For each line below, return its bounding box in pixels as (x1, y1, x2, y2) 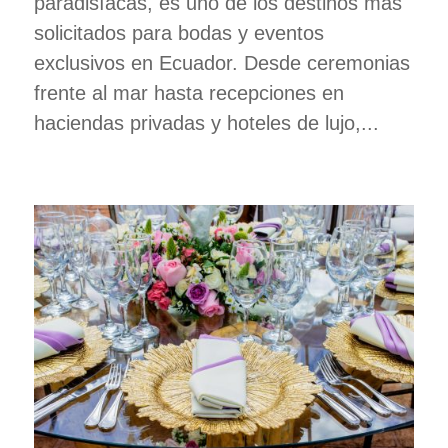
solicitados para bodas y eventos (33, 21, 324, 44)
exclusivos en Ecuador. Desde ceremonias (33, 51, 410, 74)
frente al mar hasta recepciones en (33, 81, 344, 104)
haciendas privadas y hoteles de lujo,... (33, 111, 379, 134)
